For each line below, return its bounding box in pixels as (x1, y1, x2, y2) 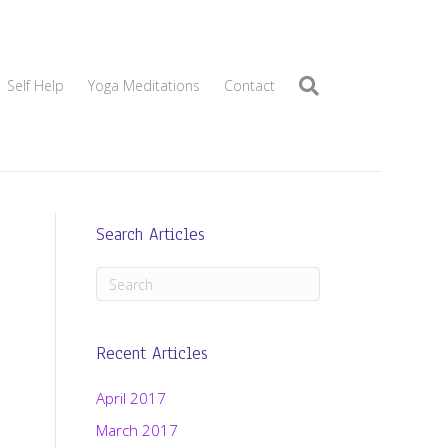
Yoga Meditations (87, 76, 200, 95)
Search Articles (95, 223, 205, 246)
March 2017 (95, 420, 178, 440)
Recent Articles (95, 342, 208, 365)
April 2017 (95, 388, 166, 408)
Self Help (6, 76, 64, 95)
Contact (223, 76, 275, 95)
